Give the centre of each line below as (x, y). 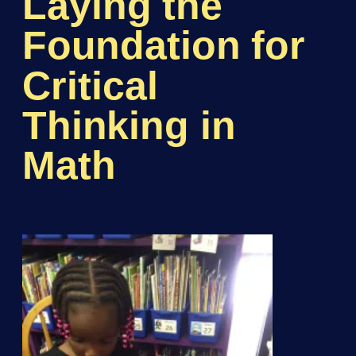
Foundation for (164, 45)
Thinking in (129, 125)
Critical (90, 85)
